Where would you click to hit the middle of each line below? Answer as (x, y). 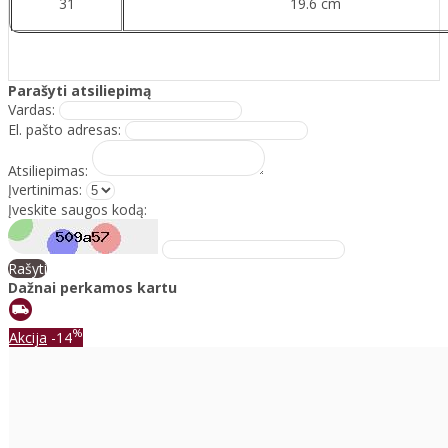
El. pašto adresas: (64, 130)
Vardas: (31, 110)
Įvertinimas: (45, 190)
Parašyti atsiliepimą (79, 91)
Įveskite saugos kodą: (77, 210)
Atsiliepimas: (48, 171)
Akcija (28, 337)
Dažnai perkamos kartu (92, 288)
